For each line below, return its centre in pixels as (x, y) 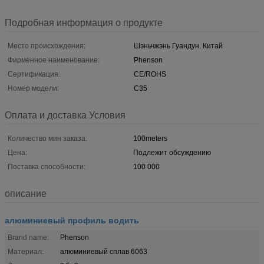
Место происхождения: (47, 46)
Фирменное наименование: (54, 60)
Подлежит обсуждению (172, 152)
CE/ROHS (150, 74)
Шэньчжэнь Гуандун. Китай (178, 46)
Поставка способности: (47, 166)
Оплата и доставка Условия (65, 115)
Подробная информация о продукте (84, 22)
